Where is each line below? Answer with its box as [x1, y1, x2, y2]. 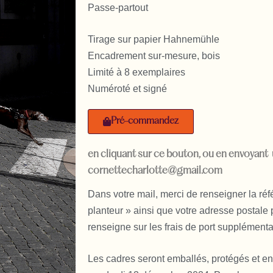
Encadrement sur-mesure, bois [87, 50, 220, 61]
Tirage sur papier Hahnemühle [87, 34, 219, 44]
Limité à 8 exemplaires [87, 66, 185, 77]
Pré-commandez [110, 116, 179, 126]
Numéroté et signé [87, 83, 167, 94]
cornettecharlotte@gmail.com [87, 165, 222, 176]
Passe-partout [87, 2, 148, 13]
